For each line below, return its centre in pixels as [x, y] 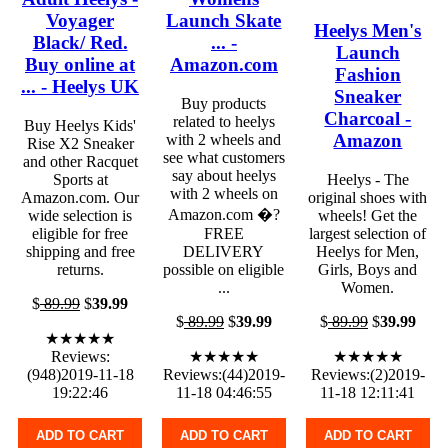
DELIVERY [224, 251]
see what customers [223, 157]
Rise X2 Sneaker [80, 143]
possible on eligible [224, 269]
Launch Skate [224, 20]
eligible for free [80, 233]
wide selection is [80, 215]
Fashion [367, 74]
